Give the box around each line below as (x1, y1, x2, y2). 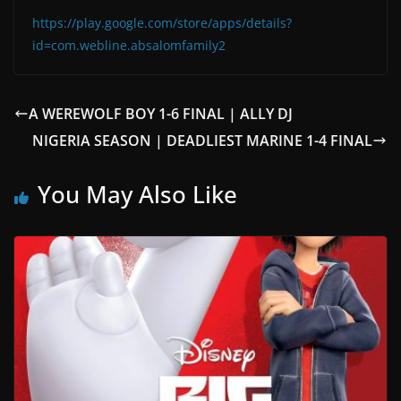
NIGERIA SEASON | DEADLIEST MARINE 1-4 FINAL (32, 130, 372, 150)
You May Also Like (38, 177, 237, 210)
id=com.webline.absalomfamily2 (32, 36, 226, 54)
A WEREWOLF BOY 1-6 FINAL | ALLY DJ (29, 103, 293, 124)
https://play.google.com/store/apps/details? (32, 13, 292, 31)
